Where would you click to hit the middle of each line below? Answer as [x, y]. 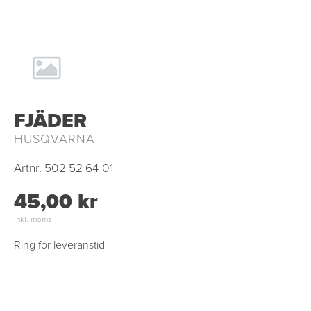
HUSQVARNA [54, 139]
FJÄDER [50, 120]
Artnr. [28, 168]
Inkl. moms [33, 219]
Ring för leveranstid [59, 245]
